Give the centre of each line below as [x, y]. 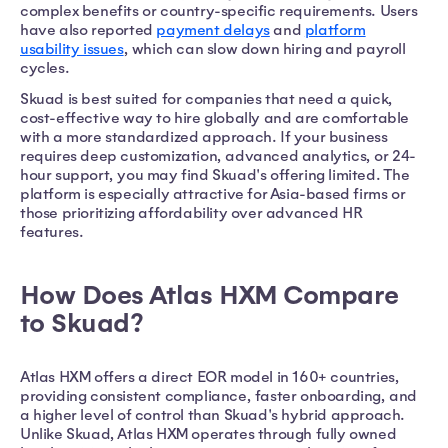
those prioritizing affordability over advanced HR [191, 213]
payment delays [213, 30]
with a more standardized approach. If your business [204, 137]
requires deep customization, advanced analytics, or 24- [218, 156]
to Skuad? [81, 324]
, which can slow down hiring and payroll [264, 49]
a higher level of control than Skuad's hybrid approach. [213, 415]
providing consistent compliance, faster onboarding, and [219, 396]
